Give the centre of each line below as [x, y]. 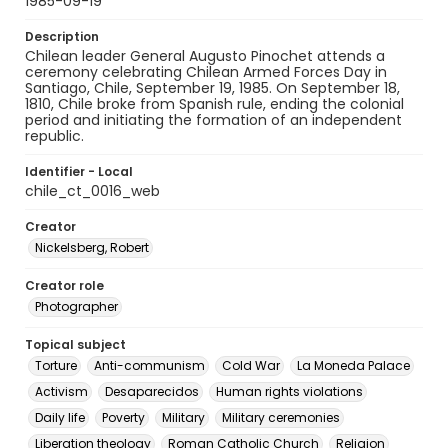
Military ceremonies [281, 417]
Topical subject [75, 344]
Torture [56, 365]
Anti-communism [149, 365]
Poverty [123, 417]
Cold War [251, 365]
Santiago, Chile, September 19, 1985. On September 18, [212, 88]
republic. [54, 136]
